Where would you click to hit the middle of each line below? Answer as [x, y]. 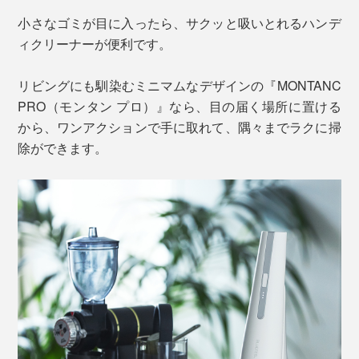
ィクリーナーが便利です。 [95, 43]
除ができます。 [63, 147]
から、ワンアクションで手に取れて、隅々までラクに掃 [179, 127]
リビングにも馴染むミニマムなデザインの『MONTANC [179, 85]
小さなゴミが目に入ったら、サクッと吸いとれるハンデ [179, 22]
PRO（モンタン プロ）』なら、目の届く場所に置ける [179, 106]
